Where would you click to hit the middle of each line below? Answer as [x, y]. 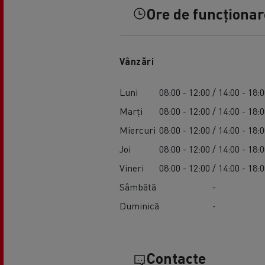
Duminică [139, 206]
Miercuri [137, 130]
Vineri [131, 168]
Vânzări [137, 62]
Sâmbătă [138, 187]
